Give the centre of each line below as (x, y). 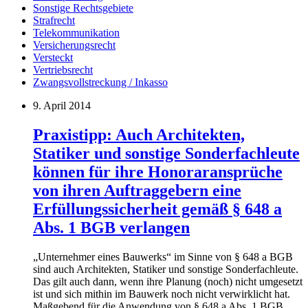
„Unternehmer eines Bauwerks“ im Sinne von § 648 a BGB (163, 256)
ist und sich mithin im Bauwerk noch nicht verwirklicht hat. (162, 294)
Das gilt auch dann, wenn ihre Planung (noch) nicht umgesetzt (168, 281)
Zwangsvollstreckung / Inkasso (100, 82)
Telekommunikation (76, 32)
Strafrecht (54, 20)
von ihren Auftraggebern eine (137, 190)
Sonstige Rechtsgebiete (83, 8)
